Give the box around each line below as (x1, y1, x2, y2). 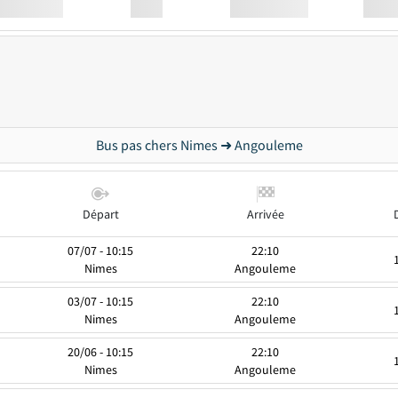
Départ (82, 206, 119, 222)
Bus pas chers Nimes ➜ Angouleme (95, 136, 303, 154)
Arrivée (246, 206, 284, 222)
